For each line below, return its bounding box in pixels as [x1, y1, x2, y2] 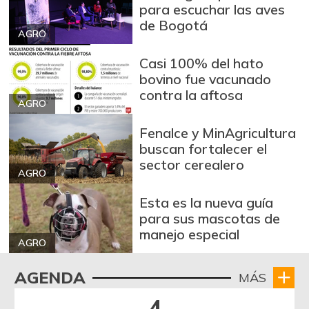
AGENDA [14, 267, 86, 288]
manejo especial [139, 225, 240, 243]
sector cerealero [139, 155, 245, 173]
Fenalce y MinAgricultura [139, 123, 297, 141]
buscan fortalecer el [139, 139, 268, 157]
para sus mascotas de [139, 209, 281, 227]
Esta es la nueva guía [139, 193, 274, 211]
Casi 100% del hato [139, 54, 264, 72]
